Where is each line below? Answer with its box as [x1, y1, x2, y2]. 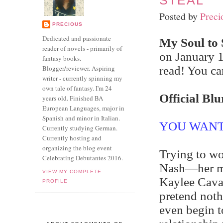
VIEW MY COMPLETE [42, 168, 102, 174]
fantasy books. [42, 54, 81, 63]
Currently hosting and [42, 133, 102, 142]
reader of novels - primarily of [42, 44, 122, 53]
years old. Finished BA [42, 94, 103, 103]
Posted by [159, 9, 200, 23]
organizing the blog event [42, 143, 112, 152]
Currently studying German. [42, 123, 117, 132]
